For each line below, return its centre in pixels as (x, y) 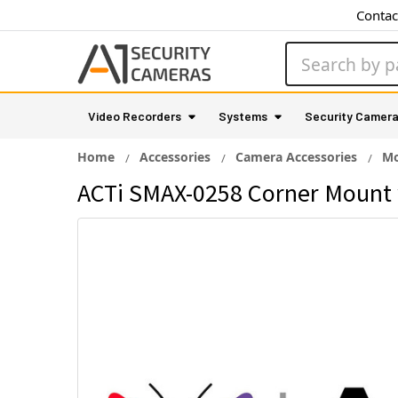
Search (308, 52)
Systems (243, 116)
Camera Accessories (296, 157)
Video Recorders (135, 116)
